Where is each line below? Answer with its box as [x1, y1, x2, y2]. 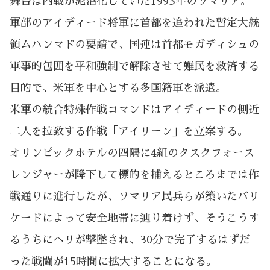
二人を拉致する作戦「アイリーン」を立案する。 [10, 126, 248, 137]
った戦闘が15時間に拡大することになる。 [10, 256, 217, 268]
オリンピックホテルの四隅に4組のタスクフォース [10, 148, 254, 159]
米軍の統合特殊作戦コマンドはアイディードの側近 [10, 104, 259, 116]
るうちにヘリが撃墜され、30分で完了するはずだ [10, 234, 250, 246]
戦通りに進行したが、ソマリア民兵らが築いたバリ [10, 191, 259, 202]
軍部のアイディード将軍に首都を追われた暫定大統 [10, 17, 259, 29]
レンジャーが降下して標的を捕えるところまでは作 [10, 169, 259, 181]
